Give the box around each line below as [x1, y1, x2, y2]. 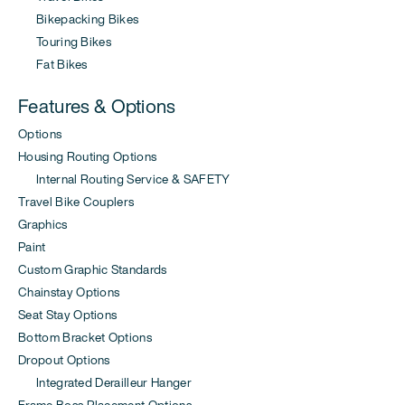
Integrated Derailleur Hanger [18, 373, 192, 392]
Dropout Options [18, 351, 110, 370]
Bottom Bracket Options [18, 328, 153, 347]
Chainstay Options [18, 283, 120, 302]
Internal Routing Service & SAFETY [18, 170, 231, 189]
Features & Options [18, 92, 176, 120]
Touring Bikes [18, 33, 112, 52]
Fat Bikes [18, 55, 88, 74]
